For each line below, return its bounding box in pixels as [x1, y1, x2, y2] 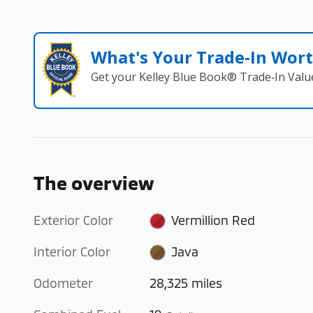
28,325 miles [150, 275, 223, 291]
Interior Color [34, 243, 110, 259]
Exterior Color [34, 212, 113, 228]
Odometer [34, 275, 93, 291]
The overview [34, 170, 154, 194]
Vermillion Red [170, 212, 255, 228]
